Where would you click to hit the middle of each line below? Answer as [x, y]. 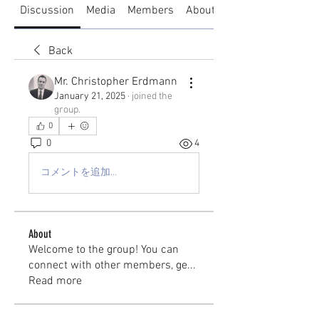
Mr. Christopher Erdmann [116, 82]
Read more [55, 281]
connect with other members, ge [108, 265]
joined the [152, 96]
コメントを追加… [79, 173]
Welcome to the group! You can [104, 250]
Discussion [47, 10]
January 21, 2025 [90, 96]
